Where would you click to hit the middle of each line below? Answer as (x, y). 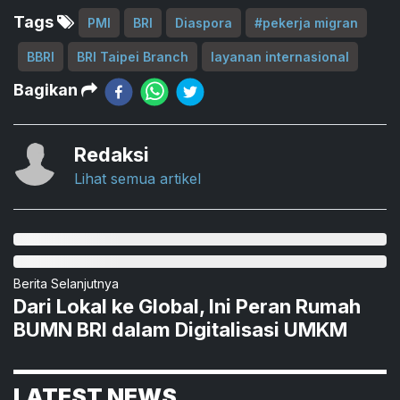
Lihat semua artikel (137, 178)
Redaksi (112, 154)
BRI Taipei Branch (133, 57)
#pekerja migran (306, 23)
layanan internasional (280, 57)
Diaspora (204, 23)
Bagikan (47, 90)
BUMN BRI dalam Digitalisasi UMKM (180, 329)
